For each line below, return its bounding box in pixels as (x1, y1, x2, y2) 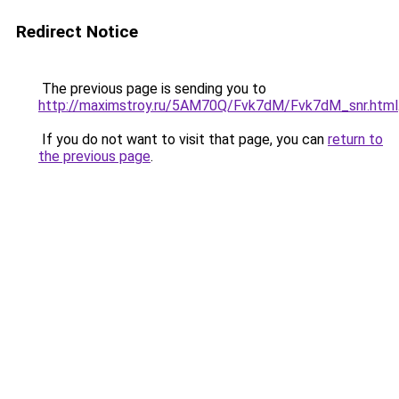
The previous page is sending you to (38, 80, 266, 97)
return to (328, 131, 383, 148)
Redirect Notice (16, 21, 138, 42)
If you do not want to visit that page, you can (38, 131, 328, 148)
